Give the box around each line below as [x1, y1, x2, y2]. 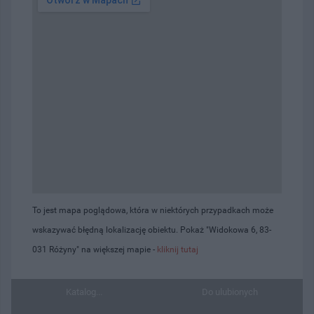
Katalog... [66, 286, 102, 297]
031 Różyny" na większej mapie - [32, 244, 157, 254]
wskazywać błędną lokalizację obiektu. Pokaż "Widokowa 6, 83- [32, 224, 271, 235]
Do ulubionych [202, 286, 258, 297]
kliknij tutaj [157, 244, 198, 254]
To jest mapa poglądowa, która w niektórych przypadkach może [32, 205, 273, 215]
